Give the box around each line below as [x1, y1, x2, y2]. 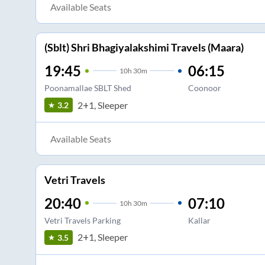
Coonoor [188, 83, 221, 93]
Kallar [188, 215, 211, 225]
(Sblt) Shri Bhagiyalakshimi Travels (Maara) [44, 41, 244, 54]
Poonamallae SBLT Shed [44, 83, 131, 93]
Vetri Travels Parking [44, 215, 121, 225]
